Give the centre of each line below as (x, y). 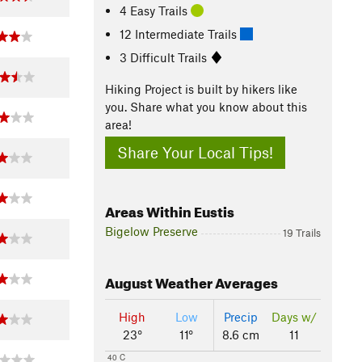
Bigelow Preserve (152, 232)
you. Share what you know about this (206, 107)
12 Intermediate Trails (180, 34)
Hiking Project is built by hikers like (201, 89)
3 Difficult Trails (165, 57)
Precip (241, 317)
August (129, 281)
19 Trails (302, 233)
